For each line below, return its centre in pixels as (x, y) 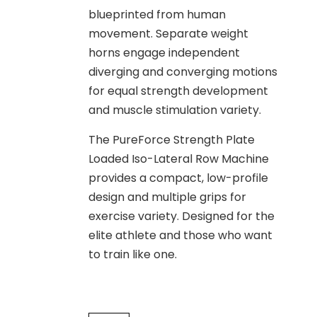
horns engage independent (165, 53)
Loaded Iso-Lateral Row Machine (179, 158)
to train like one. (133, 254)
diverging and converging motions (183, 72)
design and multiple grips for (168, 197)
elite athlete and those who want (181, 235)
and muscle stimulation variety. (175, 110)
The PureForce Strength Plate (172, 139)
